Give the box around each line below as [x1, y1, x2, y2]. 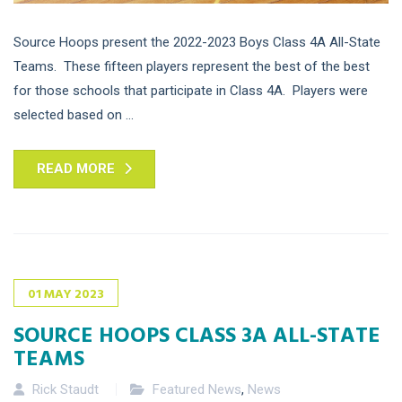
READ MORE [37, 160, 115, 177]
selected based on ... [13, 106, 134, 123]
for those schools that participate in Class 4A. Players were [13, 82, 368, 99]
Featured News [153, 380, 241, 398]
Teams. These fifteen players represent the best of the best [13, 57, 370, 74]
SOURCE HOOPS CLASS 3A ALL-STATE [13, 317, 380, 350]
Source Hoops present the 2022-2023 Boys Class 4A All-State [13, 33, 380, 50]
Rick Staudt [32, 380, 99, 398]
